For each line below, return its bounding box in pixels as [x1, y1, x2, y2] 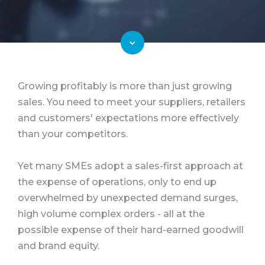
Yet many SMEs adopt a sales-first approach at [18, 160, 243, 172]
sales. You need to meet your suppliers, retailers [18, 96, 245, 108]
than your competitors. [18, 128, 128, 140]
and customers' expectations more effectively [18, 112, 239, 124]
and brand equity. [18, 240, 99, 252]
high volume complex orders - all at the [18, 208, 205, 220]
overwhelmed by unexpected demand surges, [18, 192, 238, 204]
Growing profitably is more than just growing [18, 80, 232, 92]
